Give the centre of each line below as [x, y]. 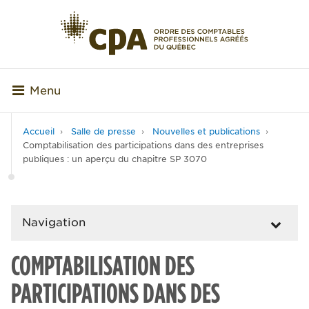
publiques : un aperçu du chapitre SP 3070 [115, 159]
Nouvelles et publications [206, 132]
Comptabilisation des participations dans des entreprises [143, 146]
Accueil [39, 132]
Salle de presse [103, 132]
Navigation [54, 223]
